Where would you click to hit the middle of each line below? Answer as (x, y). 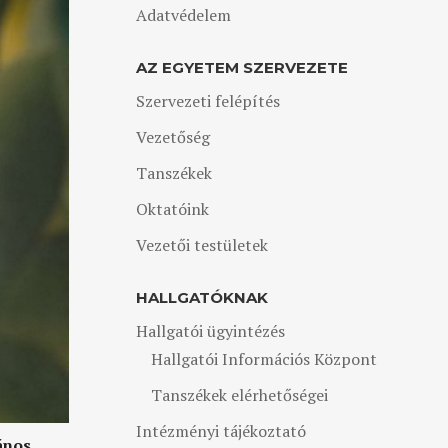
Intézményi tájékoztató (220, 431)
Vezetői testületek (201, 245)
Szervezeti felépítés (207, 101)
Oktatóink (172, 209)
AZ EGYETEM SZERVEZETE (241, 67)
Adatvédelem (183, 15)
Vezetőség (172, 137)
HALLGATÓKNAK (201, 297)
